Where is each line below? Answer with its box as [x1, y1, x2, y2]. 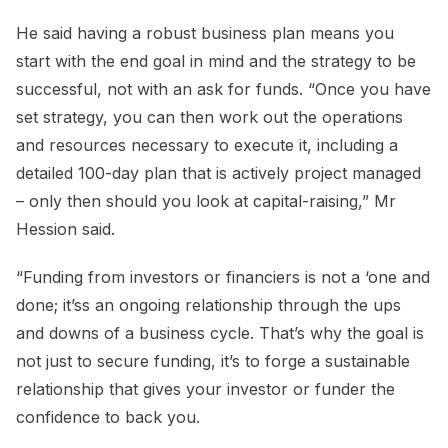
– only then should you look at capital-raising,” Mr [16, 191, 396, 212]
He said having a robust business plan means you [16, 23, 394, 44]
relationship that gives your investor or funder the [16, 379, 395, 400]
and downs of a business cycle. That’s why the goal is [16, 323, 424, 344]
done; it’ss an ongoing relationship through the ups [16, 295, 401, 316]
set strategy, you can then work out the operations [16, 107, 403, 128]
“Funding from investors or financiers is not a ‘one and [16, 267, 430, 288]
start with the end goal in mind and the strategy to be [16, 51, 416, 72]
